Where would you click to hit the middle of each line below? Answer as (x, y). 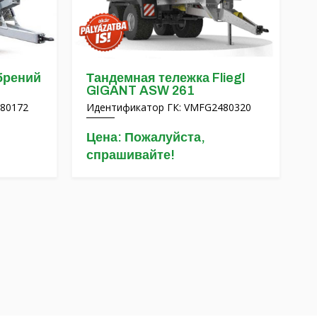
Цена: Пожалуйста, (146, 137)
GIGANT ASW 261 (140, 91)
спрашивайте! (131, 155)
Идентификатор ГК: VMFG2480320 (169, 107)
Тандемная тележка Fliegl (166, 78)
